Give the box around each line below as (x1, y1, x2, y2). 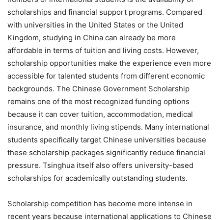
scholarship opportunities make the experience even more (7, 58, 211, 68)
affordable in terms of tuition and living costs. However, (7, 45, 199, 55)
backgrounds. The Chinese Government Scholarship (7, 83, 190, 93)
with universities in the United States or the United (7, 20, 183, 29)
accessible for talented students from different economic (7, 71, 205, 81)
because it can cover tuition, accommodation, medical (7, 109, 193, 119)
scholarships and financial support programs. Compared (7, 7, 202, 17)
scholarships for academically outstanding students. (7, 173, 188, 183)
